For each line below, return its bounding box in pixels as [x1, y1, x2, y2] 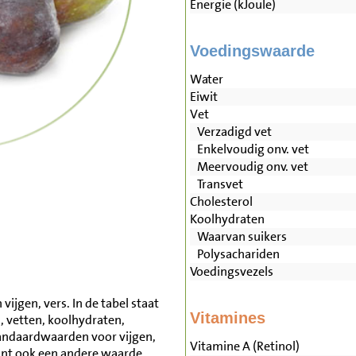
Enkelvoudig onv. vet [189, 141, 309, 158]
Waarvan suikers [189, 228, 287, 246]
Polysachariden [189, 246, 280, 263]
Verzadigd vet [189, 123, 272, 141]
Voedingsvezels [189, 263, 273, 281]
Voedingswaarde [189, 42, 315, 60]
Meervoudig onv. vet [189, 158, 308, 176]
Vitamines [189, 309, 265, 327]
